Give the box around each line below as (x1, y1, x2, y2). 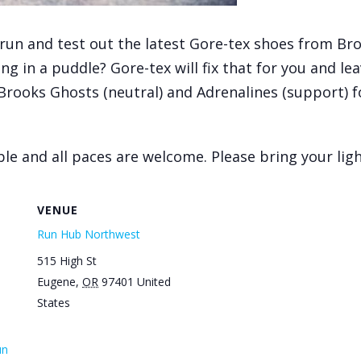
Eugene (37, 273, 76, 289)
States (37, 294, 70, 310)
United (137, 273, 171, 289)
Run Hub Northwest (37, 226, 140, 242)
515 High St (37, 252, 97, 268)
